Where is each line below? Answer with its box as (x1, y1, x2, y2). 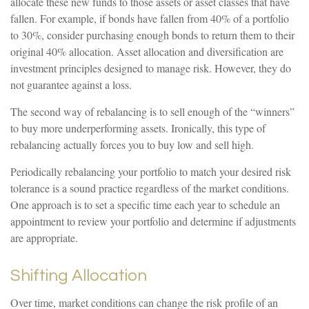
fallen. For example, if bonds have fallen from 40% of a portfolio (10, 11, 289, 26)
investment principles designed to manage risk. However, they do (10, 61, 291, 76)
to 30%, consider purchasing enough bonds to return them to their (10, 28, 295, 43)
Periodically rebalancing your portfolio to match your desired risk (10, 164, 291, 179)
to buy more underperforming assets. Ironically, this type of (10, 121, 266, 136)
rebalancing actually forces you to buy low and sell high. (10, 137, 254, 152)
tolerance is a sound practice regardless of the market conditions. (10, 181, 289, 196)
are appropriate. (10, 230, 78, 246)
